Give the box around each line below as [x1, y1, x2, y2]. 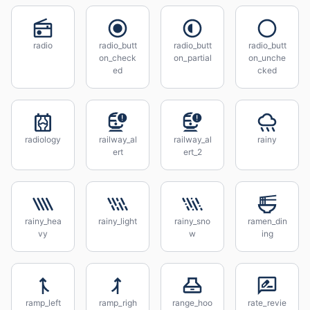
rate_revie [248, 298, 286, 308]
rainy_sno [174, 216, 210, 226]
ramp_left [25, 298, 61, 308]
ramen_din [247, 216, 287, 226]
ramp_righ [98, 298, 137, 308]
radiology [25, 134, 61, 145]
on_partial [173, 53, 212, 63]
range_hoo [172, 298, 212, 308]
